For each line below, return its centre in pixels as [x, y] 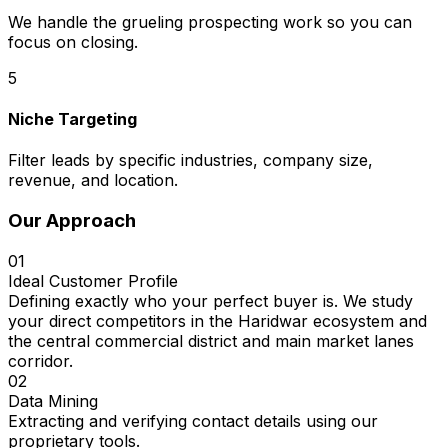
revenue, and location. [93, 180]
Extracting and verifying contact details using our [193, 420]
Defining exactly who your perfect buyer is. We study [210, 300]
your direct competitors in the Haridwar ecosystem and [217, 320]
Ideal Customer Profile [93, 280]
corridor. [40, 360]
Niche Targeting [72, 118]
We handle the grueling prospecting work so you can [210, 21]
